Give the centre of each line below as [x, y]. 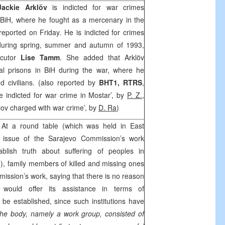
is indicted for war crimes [95, 7]
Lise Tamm [40, 57]
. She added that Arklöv [102, 57]
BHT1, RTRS [121, 82]
